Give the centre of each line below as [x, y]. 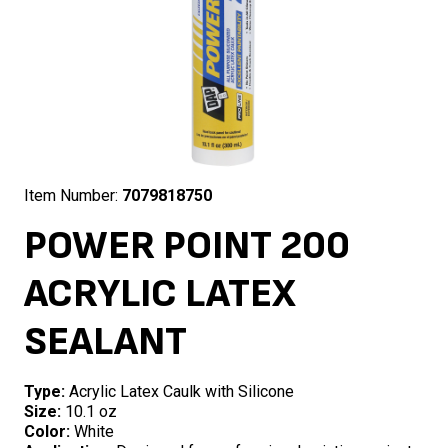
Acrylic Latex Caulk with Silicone [179, 392]
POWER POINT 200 [187, 246]
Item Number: [73, 196]
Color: [47, 432]
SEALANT [105, 342]
